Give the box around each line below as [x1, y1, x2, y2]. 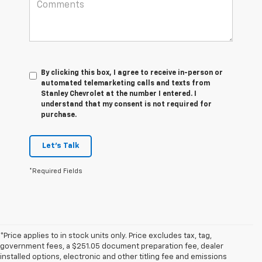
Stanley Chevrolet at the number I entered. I [41, 91, 196, 98]
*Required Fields [29, 168, 82, 175]
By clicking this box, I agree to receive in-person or [41, 70, 223, 77]
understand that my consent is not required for [41, 101, 212, 109]
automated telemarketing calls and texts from [41, 80, 210, 88]
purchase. [41, 112, 77, 119]
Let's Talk [42, 142, 79, 150]
